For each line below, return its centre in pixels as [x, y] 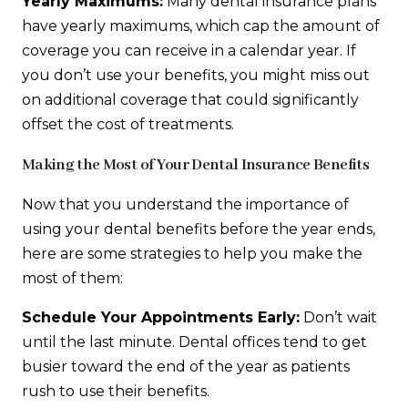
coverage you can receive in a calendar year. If [189, 50]
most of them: [72, 279]
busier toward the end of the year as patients [186, 367]
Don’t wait [338, 318]
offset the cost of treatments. [128, 124]
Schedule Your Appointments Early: [161, 318]
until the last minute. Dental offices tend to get [194, 342]
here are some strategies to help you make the [192, 254]
